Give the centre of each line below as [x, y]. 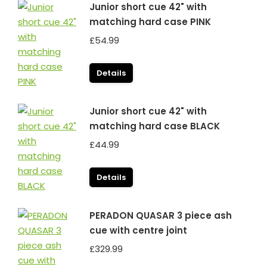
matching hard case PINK [150, 22]
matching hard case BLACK [155, 126]
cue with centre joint [138, 230]
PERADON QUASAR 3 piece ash [161, 215]
